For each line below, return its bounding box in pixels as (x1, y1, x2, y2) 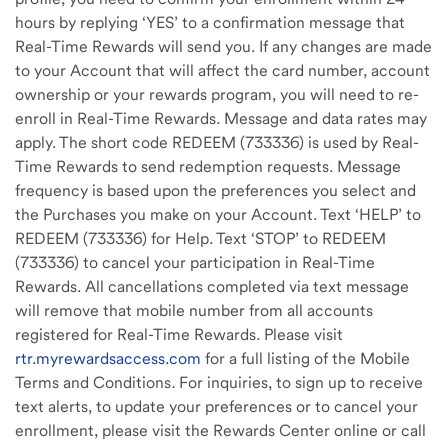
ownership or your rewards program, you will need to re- (15, 85, 419, 104)
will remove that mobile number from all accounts (15, 301, 373, 320)
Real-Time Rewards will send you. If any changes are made (15, 37, 432, 56)
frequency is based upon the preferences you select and (15, 181, 416, 200)
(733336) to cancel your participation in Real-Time (15, 253, 375, 272)
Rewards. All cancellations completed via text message (15, 277, 409, 296)
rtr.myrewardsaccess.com (15, 349, 201, 368)
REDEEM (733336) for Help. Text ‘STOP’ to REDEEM (15, 229, 386, 248)
